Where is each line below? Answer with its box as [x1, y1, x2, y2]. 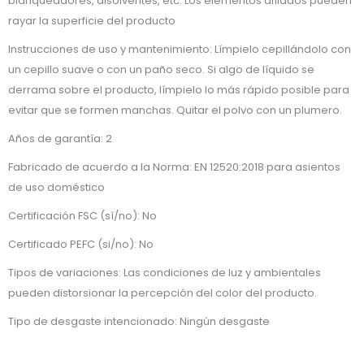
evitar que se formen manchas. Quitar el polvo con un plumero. [8, 102, 342, 119]
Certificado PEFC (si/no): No [8, 236, 154, 253]
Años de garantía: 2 [8, 131, 112, 147]
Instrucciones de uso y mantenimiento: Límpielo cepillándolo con [8, 41, 351, 58]
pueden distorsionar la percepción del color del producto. [8, 285, 317, 301]
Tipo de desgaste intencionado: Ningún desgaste [8, 314, 270, 330]
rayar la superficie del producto [8, 13, 175, 29]
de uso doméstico [8, 180, 105, 196]
